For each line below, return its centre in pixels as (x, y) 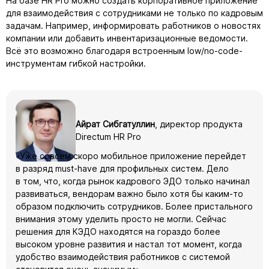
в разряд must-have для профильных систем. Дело (122, 169)
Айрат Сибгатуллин (115, 124)
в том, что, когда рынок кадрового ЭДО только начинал (133, 181)
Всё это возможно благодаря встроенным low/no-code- (124, 50)
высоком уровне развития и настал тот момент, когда (129, 244)
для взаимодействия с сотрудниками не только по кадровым (134, 13)
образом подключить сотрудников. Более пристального (134, 207)
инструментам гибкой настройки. (76, 63)
